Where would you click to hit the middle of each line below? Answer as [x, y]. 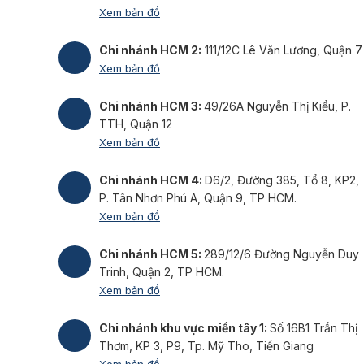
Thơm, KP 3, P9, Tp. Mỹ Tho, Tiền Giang [206, 346]
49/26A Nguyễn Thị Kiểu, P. [277, 106]
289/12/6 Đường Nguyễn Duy [282, 254]
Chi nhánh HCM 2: [150, 50]
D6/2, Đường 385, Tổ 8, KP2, [282, 180]
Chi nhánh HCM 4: [152, 180]
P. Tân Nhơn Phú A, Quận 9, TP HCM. [198, 198]
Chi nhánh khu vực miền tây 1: [184, 328]
